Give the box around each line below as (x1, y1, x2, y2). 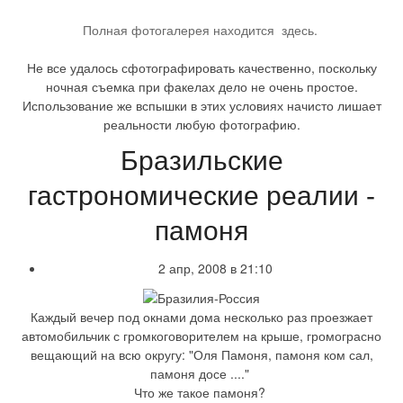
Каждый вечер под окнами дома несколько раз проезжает (31, 308, 372, 327)
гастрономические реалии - (28, 181, 375, 211)
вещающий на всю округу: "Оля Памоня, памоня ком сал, (30, 345, 373, 364)
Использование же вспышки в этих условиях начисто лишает (22, 96, 381, 115)
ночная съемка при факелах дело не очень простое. (45, 77, 358, 96)
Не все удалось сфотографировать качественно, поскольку (26, 58, 377, 77)
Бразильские (120, 146, 283, 176)
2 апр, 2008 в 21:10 (157, 259, 273, 278)
